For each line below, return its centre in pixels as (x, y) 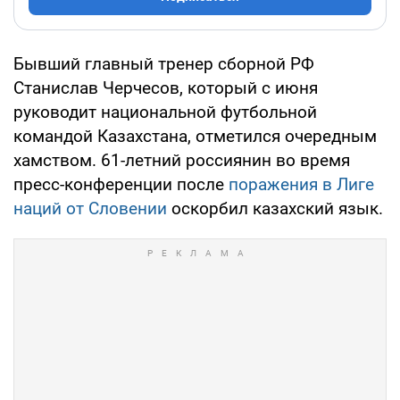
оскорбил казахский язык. (275, 208)
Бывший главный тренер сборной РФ (164, 63)
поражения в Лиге (301, 184)
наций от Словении (90, 208)
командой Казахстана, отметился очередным (195, 136)
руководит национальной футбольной (165, 112)
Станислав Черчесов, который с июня (166, 87)
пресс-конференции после (121, 184)
